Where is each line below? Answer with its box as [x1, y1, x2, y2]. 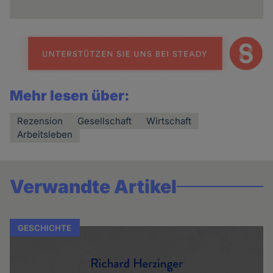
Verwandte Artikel [10, 175, 177, 198]
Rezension [17, 115, 63, 127]
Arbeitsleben [17, 129, 73, 141]
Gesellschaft [77, 115, 132, 127]
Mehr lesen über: [10, 87, 130, 105]
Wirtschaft [146, 115, 192, 127]
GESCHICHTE [18, 222, 72, 233]
